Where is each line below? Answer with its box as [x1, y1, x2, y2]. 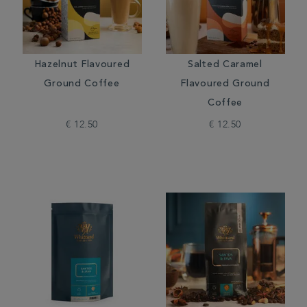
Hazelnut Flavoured [34, 60, 130, 70]
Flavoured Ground [180, 79, 270, 89]
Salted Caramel [188, 60, 262, 70]
